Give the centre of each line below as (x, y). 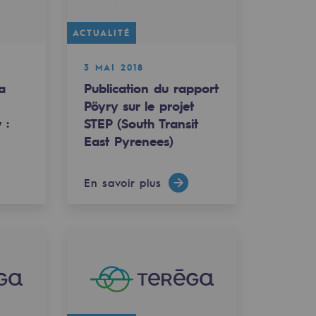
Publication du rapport (151, 89)
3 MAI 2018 (114, 67)
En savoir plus (122, 183)
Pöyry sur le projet (139, 106)
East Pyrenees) (128, 141)
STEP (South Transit (141, 124)
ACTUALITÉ (101, 33)
